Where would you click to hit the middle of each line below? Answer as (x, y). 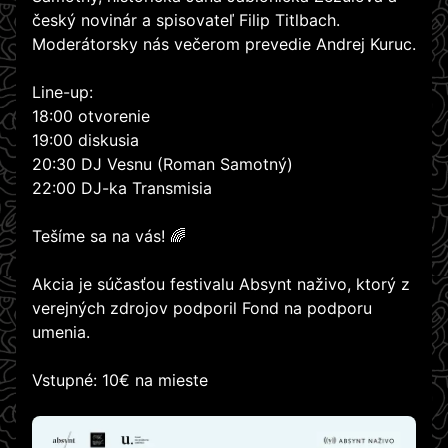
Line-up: (62, 92)
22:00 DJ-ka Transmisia (122, 188)
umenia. (61, 332)
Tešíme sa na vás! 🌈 (109, 236)
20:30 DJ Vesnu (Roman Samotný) (162, 164)
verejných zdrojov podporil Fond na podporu (202, 308)
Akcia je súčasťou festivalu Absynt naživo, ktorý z (221, 284)
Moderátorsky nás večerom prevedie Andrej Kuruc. (224, 44)
